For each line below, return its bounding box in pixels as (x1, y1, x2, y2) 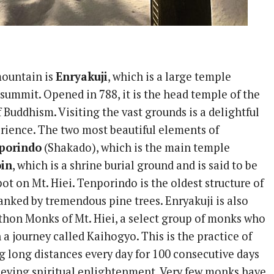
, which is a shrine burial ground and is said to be (12, 157, 258, 172)
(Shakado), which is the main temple (42, 139, 231, 155)
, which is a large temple (108, 68, 232, 84)
